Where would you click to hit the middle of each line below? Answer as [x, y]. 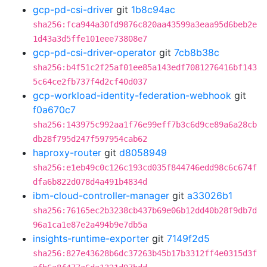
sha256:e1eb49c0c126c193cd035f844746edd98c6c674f [145, 167]
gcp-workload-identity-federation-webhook [132, 95]
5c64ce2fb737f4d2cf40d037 [90, 82]
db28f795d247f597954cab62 [90, 139]
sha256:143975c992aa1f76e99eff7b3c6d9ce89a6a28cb [145, 125]
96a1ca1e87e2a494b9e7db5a [90, 225]
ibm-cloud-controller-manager [101, 195]
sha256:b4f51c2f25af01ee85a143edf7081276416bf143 [145, 67]
